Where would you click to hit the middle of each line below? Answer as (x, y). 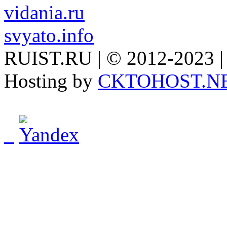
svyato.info (49, 35)
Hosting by (51, 81)
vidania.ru (44, 13)
